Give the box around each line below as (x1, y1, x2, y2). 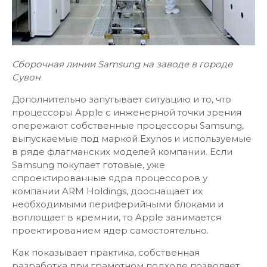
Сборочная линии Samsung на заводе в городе (12, 58, 232, 70)
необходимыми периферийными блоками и (12, 198, 223, 210)
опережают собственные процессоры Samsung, (12, 120, 244, 131)
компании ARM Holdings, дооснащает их (12, 185, 203, 197)
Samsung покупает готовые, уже (12, 159, 165, 170)
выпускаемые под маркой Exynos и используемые (12, 133, 252, 144)
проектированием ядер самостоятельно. (12, 225, 209, 236)
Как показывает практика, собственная (12, 247, 200, 258)
